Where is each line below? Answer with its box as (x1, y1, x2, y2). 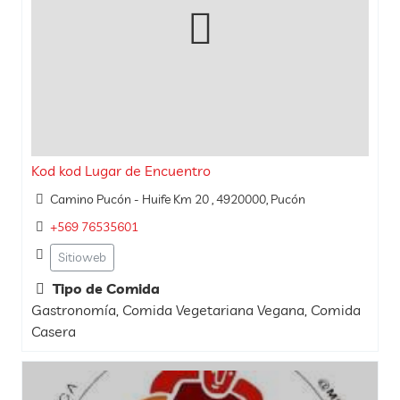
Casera (31, 322, 76, 341)
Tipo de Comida (49, 279, 160, 298)
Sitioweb (57, 248, 106, 265)
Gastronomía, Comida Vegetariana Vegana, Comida (31, 301, 361, 320)
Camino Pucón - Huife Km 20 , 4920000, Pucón (49, 190, 305, 207)
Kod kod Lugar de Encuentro (31, 161, 211, 179)
